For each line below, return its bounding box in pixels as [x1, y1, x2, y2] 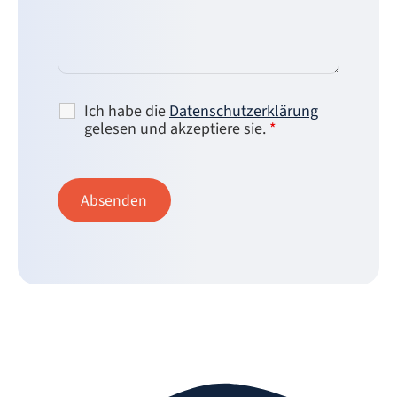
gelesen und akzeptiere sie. [84, 117, 269, 140]
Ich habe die [84, 99, 169, 122]
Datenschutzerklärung [169, 99, 318, 122]
